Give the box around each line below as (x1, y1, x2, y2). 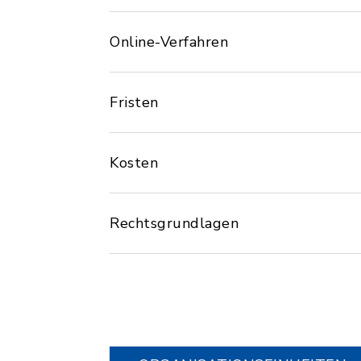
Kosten (110, 153, 158, 172)
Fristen (110, 93, 159, 112)
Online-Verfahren (110, 32, 228, 52)
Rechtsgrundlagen (110, 214, 239, 233)
